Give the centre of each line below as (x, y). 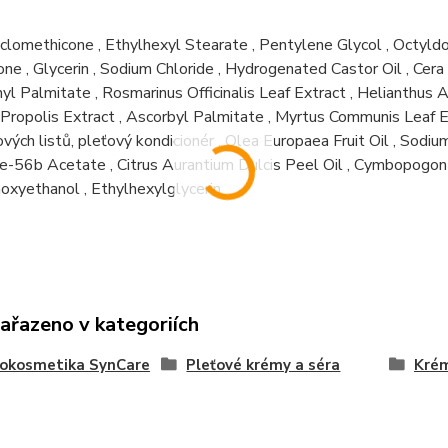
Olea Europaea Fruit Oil (306, 141)
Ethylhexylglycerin (155, 189)
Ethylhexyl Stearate (176, 45)
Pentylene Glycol (320, 45)
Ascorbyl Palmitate (194, 117)
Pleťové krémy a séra (263, 365)
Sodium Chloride (156, 69)
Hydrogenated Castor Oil (313, 69)
